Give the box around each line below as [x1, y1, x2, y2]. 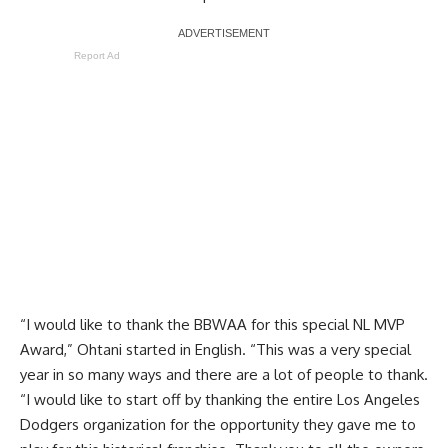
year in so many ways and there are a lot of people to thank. [20, 364, 428, 384]
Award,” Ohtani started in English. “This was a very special [20, 339, 411, 359]
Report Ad [74, 49, 120, 61]
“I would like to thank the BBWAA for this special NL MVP [20, 314, 405, 334]
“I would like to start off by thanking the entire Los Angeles [20, 389, 420, 409]
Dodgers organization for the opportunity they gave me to [20, 414, 416, 434]
